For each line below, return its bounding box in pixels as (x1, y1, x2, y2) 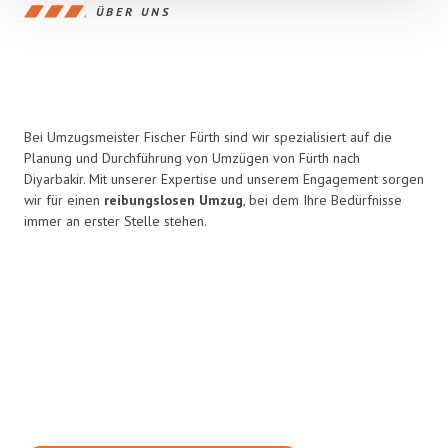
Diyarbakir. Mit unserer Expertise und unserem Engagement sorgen (24, 170, 424, 188)
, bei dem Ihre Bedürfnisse (243, 191, 402, 209)
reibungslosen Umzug (104, 191, 243, 209)
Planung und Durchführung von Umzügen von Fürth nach (24, 149, 360, 167)
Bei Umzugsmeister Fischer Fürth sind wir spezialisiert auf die (24, 128, 392, 146)
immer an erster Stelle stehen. (24, 212, 207, 230)
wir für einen (24, 191, 104, 209)
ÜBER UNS (96, 3, 171, 19)
